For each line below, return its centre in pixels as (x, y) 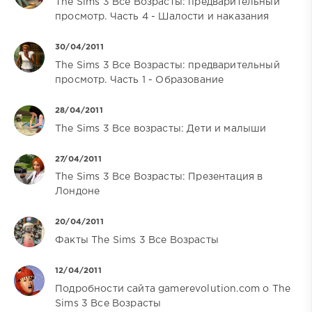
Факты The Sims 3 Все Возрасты (137, 241)
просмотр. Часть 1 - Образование (140, 80)
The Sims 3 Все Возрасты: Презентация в (159, 177)
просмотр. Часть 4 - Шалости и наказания (162, 16)
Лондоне (78, 192)
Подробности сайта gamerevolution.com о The (173, 289)
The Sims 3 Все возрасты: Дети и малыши (161, 128)
